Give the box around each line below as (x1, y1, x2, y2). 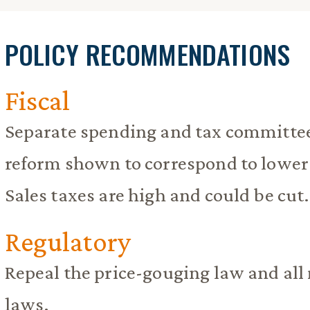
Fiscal (4, 84, 71, 116)
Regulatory (4, 226, 131, 258)
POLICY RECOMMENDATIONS (4, 34, 291, 73)
